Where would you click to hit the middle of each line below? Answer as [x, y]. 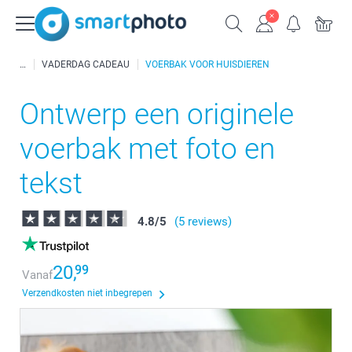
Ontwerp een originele [157, 114]
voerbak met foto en [147, 149]
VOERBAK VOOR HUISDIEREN [207, 64]
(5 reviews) [203, 222]
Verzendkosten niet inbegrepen [87, 293]
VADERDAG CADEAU [86, 64]
